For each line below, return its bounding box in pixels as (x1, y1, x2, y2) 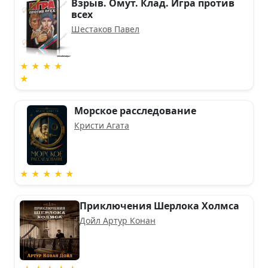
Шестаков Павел (71, 23, 140, 35)
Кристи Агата (74, 119, 129, 131)
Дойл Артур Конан (80, 214, 156, 226)
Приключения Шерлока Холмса (80, 199, 239, 212)
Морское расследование (74, 103, 196, 117)
